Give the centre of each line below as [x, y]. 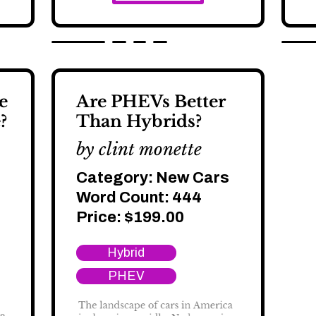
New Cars [192, 177]
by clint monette [139, 149]
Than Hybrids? [139, 121]
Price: [100, 217]
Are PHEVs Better [151, 101]
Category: [116, 177]
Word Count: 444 [139, 197]
